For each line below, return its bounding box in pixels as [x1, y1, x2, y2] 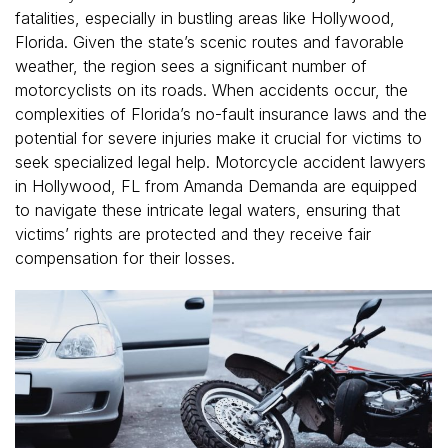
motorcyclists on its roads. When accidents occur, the [15, 79, 408, 100]
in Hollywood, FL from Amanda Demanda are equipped [15, 175, 417, 196]
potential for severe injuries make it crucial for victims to [15, 127, 422, 148]
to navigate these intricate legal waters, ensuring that [15, 199, 400, 220]
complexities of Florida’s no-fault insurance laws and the [15, 103, 427, 124]
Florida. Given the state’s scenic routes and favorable [15, 31, 404, 52]
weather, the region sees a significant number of [15, 55, 367, 76]
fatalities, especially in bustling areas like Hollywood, [15, 7, 395, 28]
